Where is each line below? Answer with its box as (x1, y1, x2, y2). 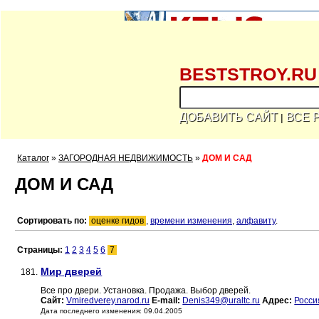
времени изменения (150, 216, 232, 226)
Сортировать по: (17, 216, 87, 226)
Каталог (17, 153, 49, 163)
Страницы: (17, 245, 65, 256)
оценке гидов (89, 216, 146, 226)
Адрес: (262, 296, 293, 306)
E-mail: (152, 296, 181, 306)
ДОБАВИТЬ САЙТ (179, 110, 278, 123)
